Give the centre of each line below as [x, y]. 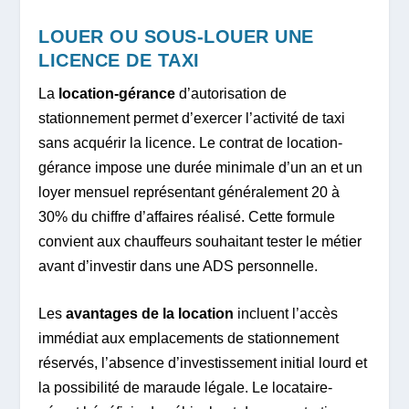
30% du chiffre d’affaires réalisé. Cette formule [187, 216]
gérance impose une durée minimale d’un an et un [201, 167]
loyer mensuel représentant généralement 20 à [189, 192]
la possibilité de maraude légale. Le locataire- [186, 388]
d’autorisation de [231, 93]
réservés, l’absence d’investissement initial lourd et [203, 363]
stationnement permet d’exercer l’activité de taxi [192, 118]
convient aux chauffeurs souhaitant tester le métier [200, 241]
